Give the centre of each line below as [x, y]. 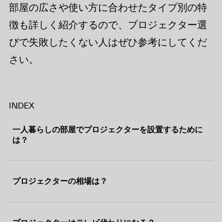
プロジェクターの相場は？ [60, 181]
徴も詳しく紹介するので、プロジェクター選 [108, 25]
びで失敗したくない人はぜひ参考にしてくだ [108, 42]
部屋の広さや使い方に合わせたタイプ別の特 [108, 7]
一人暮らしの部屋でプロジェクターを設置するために [108, 129]
